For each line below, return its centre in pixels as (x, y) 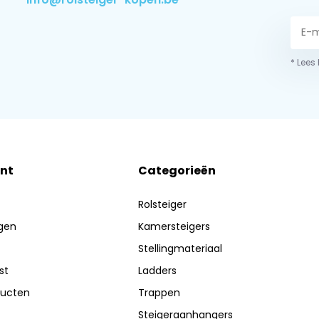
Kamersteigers (174, 226)
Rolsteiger (163, 204)
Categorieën (177, 170)
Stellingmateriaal (181, 248)
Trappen (159, 292)
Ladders (158, 270)
